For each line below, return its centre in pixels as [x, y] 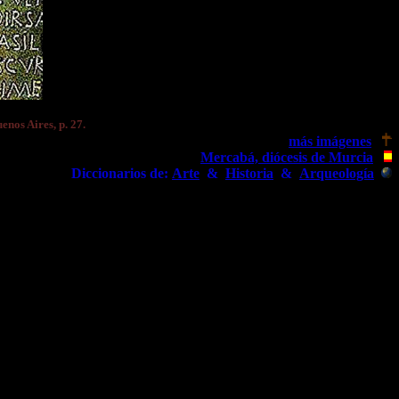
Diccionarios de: [120, 173]
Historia [249, 173]
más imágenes [330, 141]
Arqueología [337, 173]
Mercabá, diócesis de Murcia [287, 157]
